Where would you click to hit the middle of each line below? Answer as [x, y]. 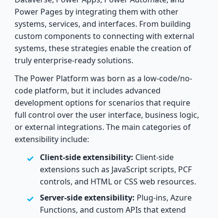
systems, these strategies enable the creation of [103, 48]
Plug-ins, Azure [163, 197]
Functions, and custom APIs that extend [113, 209]
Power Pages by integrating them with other [97, 11]
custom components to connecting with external [104, 36]
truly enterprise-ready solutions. [74, 60]
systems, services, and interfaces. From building [103, 24]
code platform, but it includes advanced [88, 90]
